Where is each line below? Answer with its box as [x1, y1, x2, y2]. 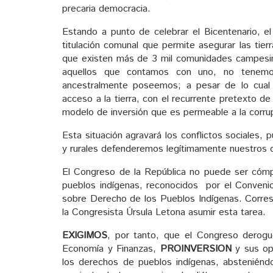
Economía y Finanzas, [62, 241, 160, 256]
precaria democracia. [62, 1, 151, 16]
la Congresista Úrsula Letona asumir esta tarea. [62, 205, 266, 219]
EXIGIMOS [62, 228, 107, 243]
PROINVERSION [160, 241, 232, 256]
